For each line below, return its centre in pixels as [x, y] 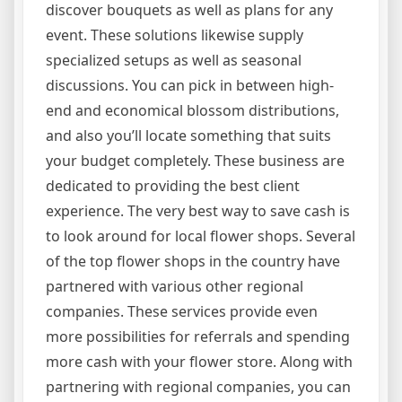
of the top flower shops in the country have [193, 262]
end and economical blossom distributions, [192, 111]
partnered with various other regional [175, 287]
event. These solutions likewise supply [175, 35]
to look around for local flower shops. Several [201, 236]
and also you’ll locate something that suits [188, 136]
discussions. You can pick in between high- [190, 86]
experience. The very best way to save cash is [198, 211]
